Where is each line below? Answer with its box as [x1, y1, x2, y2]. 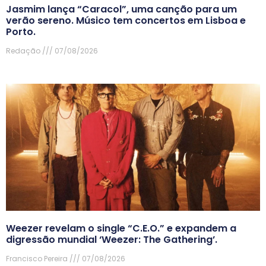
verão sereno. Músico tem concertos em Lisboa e [6, 13, 246, 27]
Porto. [6, 24, 36, 39]
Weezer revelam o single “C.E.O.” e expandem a [6, 221, 236, 235]
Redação [6, 45, 42, 56]
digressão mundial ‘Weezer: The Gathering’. [6, 232, 217, 246]
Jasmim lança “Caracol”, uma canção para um [6, 2, 237, 16]
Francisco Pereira [6, 253, 69, 264]
